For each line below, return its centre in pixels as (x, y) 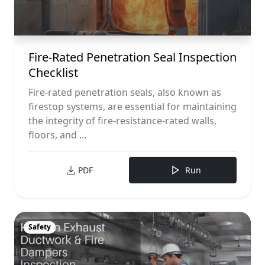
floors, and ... (57, 135)
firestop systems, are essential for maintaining (132, 107)
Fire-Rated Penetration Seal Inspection (132, 57)
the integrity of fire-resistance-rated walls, (122, 121)
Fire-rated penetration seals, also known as (125, 93)
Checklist (53, 73)
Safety (39, 227)
